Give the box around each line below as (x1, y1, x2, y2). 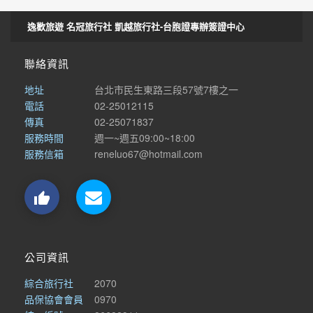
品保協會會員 (24, 292, 83, 307)
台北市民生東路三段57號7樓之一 (94, 82, 238, 97)
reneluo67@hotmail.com (94, 147, 203, 161)
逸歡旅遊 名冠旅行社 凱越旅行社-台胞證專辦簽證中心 (27, 20, 245, 34)
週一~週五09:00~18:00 (94, 131, 195, 145)
